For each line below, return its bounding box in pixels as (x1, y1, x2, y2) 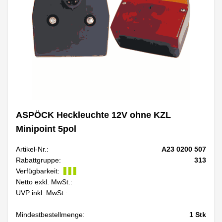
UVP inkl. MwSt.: (16, 188, 67, 197)
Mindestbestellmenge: (16, 210, 85, 219)
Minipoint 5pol (16, 123, 76, 134)
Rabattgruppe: (16, 156, 61, 164)
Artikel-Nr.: (16, 145, 49, 153)
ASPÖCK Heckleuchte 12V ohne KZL (16, 110, 171, 120)
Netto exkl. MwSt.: (16, 177, 72, 186)
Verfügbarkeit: (16, 166, 59, 175)
